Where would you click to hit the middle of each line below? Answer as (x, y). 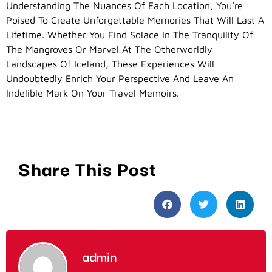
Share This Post (87, 168)
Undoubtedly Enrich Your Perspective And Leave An (120, 78)
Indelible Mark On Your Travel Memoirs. (93, 93)
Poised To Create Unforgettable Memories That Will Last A (135, 20)
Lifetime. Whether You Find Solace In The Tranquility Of (130, 34)
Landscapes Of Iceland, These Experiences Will (110, 63)
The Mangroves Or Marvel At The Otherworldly (109, 49)
